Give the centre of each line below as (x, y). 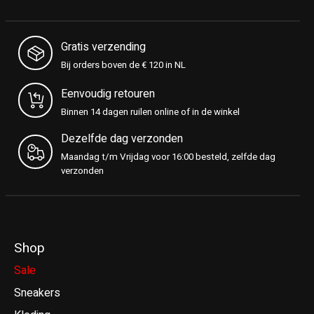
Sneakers (37, 293)
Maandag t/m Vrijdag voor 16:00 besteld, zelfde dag (169, 157)
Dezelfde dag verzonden (122, 138)
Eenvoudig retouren (108, 94)
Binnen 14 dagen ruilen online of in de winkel (151, 112)
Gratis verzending (104, 47)
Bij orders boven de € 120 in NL (124, 65)
